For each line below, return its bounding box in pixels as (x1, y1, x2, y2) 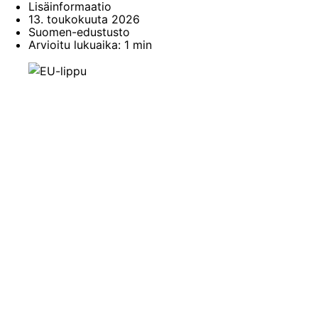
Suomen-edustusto (28, 24, 130, 39)
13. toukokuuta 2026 (28, 11, 140, 26)
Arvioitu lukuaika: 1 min (28, 37, 152, 52)
